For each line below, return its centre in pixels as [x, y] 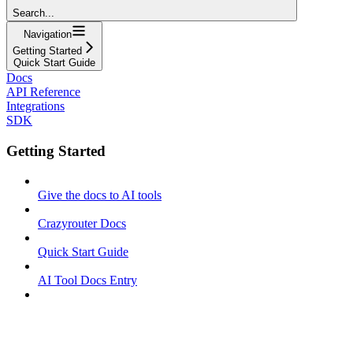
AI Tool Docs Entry [87, 281]
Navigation [47, 34]
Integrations [35, 106]
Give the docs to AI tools [100, 195]
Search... [33, 13]
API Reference [43, 91]
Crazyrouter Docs [82, 224]
